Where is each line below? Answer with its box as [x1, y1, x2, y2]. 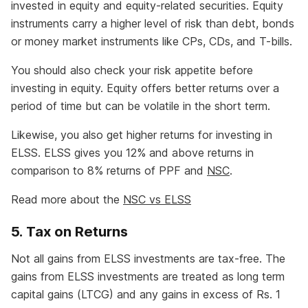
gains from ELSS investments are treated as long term [11, 269, 285, 284]
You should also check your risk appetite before [11, 63, 253, 78]
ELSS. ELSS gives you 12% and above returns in [11, 146, 254, 160]
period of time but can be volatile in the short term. [11, 99, 270, 113]
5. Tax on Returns [11, 223, 128, 241]
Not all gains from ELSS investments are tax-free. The [11, 252, 285, 266]
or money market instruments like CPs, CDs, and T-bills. [11, 34, 292, 49]
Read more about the [11, 192, 123, 207]
